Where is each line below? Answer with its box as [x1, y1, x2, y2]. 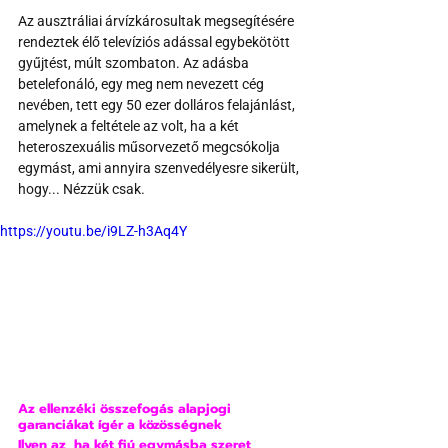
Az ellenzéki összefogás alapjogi [18, 399, 235, 419]
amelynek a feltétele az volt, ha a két [18, 118, 242, 135]
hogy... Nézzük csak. [18, 181, 145, 198]
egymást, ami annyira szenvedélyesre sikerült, [18, 160, 302, 177]
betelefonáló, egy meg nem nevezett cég [18, 76, 267, 93]
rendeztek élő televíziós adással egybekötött [18, 34, 293, 51]
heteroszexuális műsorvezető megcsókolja [18, 139, 283, 156]
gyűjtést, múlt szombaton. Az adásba [18, 55, 252, 72]
